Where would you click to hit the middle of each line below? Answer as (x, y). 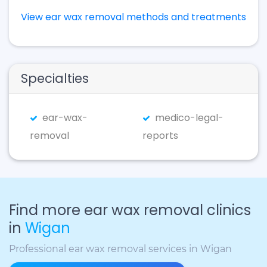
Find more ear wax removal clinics (130, 210)
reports (160, 136)
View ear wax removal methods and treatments (133, 17)
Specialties (55, 78)
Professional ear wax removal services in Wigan (120, 249)
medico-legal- (189, 118)
